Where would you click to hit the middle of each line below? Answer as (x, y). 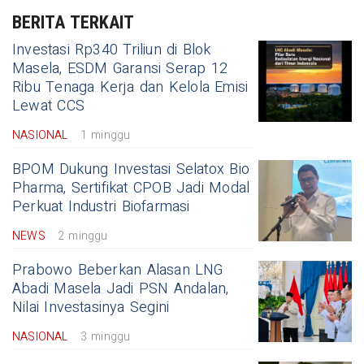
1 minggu (105, 136)
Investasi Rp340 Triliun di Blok (112, 50)
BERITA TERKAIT (74, 23)
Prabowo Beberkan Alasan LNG (118, 271)
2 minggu (82, 236)
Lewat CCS (48, 106)
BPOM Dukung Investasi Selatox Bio (131, 170)
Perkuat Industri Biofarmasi (101, 207)
